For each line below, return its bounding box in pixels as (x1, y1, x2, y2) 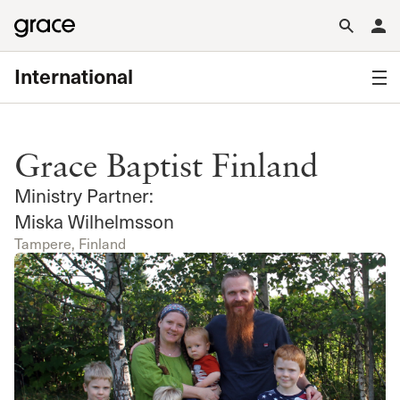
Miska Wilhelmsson (14, 208, 174, 234)
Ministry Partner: (14, 182, 154, 208)
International (14, 62, 133, 89)
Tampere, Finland (14, 234, 126, 253)
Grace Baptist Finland (14, 145, 318, 184)
